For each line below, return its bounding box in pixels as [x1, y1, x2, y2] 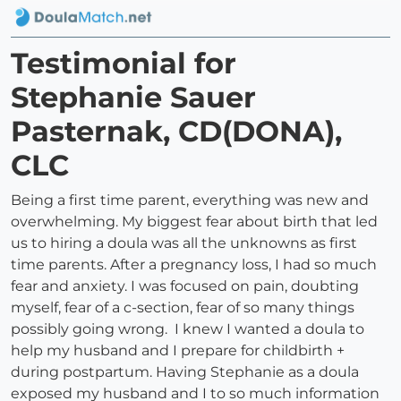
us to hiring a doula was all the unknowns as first [11, 235, 357, 252]
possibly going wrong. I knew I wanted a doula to [11, 320, 364, 338]
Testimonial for [11, 46, 236, 81]
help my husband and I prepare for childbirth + [11, 342, 345, 360]
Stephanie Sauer [11, 80, 256, 115]
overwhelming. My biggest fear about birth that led [11, 213, 378, 231]
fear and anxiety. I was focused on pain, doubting [11, 277, 359, 295]
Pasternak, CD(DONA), [11, 114, 342, 149]
